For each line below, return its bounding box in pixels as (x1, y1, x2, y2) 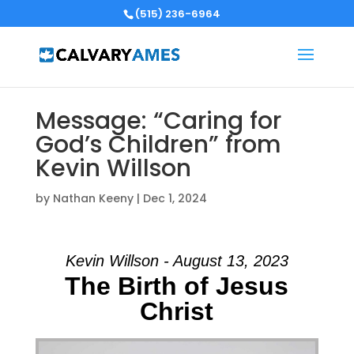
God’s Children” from (35, 128, 281, 161)
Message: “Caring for (35, 104, 281, 137)
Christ (140, 297, 214, 326)
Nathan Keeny (52, 190, 134, 206)
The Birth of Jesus (65, 272, 289, 300)
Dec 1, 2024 (142, 190, 207, 206)
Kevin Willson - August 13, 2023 (65, 252, 288, 269)
